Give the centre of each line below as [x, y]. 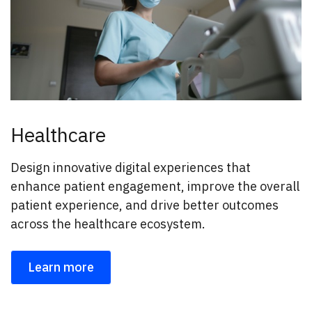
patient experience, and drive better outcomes [145, 205]
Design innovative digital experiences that [131, 167]
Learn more [61, 267]
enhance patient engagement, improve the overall [155, 186]
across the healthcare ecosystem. [109, 224]
